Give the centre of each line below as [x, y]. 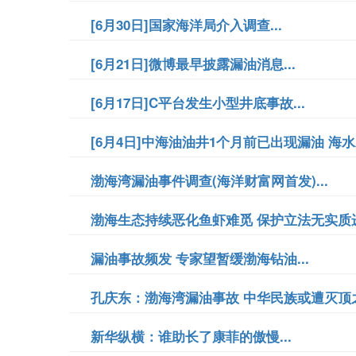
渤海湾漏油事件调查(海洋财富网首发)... [209, 180]
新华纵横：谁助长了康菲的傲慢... [191, 336]
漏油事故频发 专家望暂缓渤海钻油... [200, 258]
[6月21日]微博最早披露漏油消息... [193, 64]
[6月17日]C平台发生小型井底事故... [198, 103]
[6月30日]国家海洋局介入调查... [186, 25]
